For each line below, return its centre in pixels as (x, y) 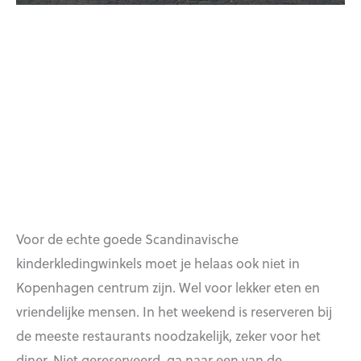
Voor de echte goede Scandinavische (127, 239)
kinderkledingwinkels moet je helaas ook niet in (158, 263)
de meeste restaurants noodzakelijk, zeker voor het (168, 336)
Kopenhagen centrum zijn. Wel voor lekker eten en (168, 287)
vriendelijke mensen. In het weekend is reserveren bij (174, 311)
